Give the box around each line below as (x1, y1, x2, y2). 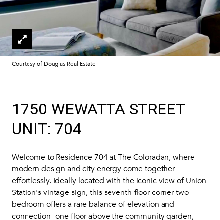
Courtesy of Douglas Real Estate (12, 60, 96, 67)
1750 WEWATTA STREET (12, 100, 185, 118)
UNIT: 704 (12, 119, 82, 138)
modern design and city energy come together (12, 164, 175, 174)
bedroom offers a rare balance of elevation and (12, 199, 174, 209)
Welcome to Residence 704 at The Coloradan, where (12, 152, 194, 162)
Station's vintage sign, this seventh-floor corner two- (12, 188, 191, 197)
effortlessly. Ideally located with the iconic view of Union (12, 176, 206, 186)
